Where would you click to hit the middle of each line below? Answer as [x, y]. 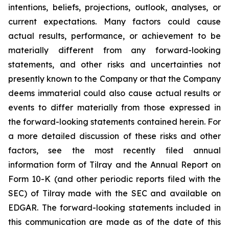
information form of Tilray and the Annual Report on [114, 164]
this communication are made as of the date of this [114, 222]
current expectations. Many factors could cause [114, 21]
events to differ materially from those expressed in [114, 107]
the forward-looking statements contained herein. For [114, 121]
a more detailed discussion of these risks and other [114, 136]
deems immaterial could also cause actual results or [114, 93]
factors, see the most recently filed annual [114, 150]
